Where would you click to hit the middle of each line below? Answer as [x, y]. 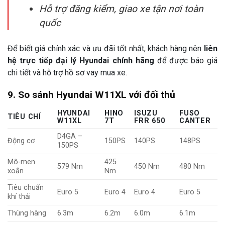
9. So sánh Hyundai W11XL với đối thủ [91, 95]
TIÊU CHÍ [24, 117]
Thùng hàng [27, 213]
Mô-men [21, 162]
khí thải [19, 197]
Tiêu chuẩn [26, 188]
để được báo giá [186, 60]
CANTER [195, 121]
